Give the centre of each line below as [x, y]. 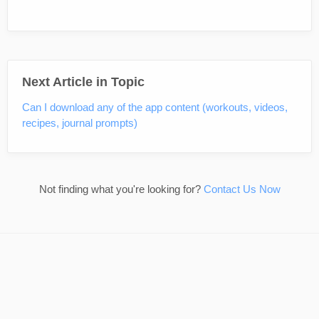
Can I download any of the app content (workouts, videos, [155, 107]
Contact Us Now [242, 189]
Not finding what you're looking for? [121, 189]
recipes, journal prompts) [80, 122]
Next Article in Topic [83, 82]
